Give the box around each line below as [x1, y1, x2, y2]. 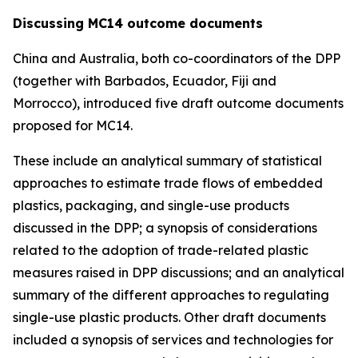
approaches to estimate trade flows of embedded [13, 175, 323, 191]
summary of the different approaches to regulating [13, 287, 329, 303]
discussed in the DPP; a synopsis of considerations [13, 220, 317, 236]
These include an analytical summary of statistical [13, 153, 322, 169]
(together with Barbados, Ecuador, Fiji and [13, 73, 276, 89]
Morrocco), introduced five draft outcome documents [13, 95, 344, 111]
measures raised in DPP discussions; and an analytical [13, 265, 344, 280]
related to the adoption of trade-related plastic [13, 242, 308, 258]
